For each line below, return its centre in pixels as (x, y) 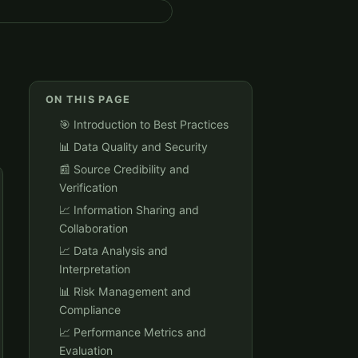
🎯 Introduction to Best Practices (144, 125)
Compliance (90, 309)
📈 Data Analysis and (113, 250)
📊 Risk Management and (125, 291)
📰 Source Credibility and (124, 169)
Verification (88, 187)
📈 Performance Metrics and (133, 332)
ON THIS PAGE (88, 100)
